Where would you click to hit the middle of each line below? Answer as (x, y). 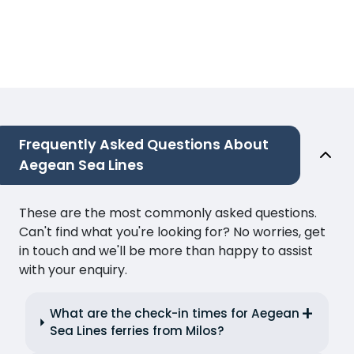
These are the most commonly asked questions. (168, 213)
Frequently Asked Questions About (144, 145)
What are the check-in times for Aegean (175, 314)
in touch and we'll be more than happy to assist (166, 251)
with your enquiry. (73, 270)
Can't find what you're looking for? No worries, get (172, 232)
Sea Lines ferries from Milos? (137, 331)
